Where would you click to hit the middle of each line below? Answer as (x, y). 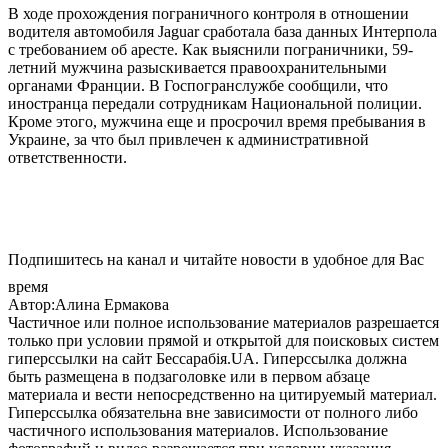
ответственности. (67, 157)
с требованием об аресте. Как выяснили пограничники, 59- (210, 49)
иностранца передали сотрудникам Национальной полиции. (215, 103)
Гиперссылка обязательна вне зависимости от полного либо (213, 412)
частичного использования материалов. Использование (198, 430)
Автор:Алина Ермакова (88, 304)
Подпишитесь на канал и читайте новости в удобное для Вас (216, 259)
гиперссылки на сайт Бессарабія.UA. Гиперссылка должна (207, 358)
